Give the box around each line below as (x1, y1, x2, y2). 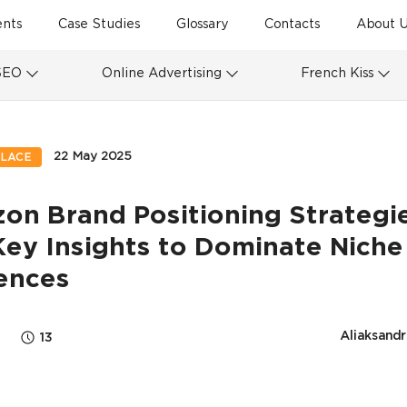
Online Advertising (101, 66, 222, 81)
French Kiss (301, 66, 374, 81)
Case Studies (58, 18, 140, 32)
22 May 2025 (54, 150, 131, 164)
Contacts (264, 18, 320, 32)
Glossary (176, 18, 228, 32)
